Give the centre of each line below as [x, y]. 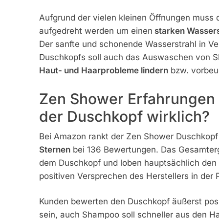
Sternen [55, 149]
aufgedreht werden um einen [96, 31]
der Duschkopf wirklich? [124, 116]
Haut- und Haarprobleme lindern [103, 71]
